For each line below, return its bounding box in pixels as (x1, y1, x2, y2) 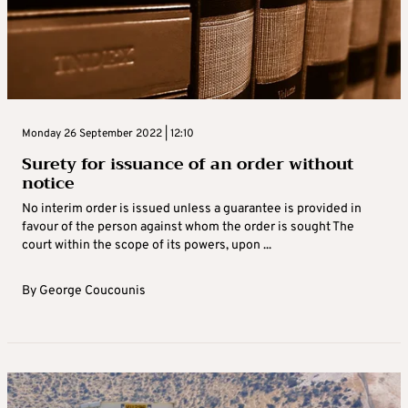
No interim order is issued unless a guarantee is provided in (22, 201, 362, 218)
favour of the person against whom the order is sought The (22, 219, 354, 236)
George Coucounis (39, 283, 146, 300)
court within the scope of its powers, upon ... (22, 238, 271, 254)
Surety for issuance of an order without (22, 149, 353, 179)
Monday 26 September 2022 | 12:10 (22, 127, 194, 142)
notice (22, 168, 75, 199)
